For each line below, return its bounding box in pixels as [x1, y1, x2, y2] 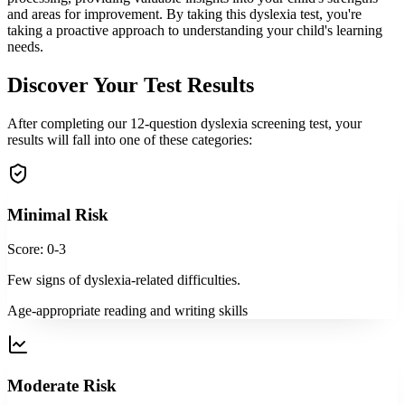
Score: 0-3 [7, 241, 66, 258]
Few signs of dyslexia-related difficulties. [7, 272, 240, 288]
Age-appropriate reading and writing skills [7, 303, 248, 319]
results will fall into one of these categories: [7, 131, 252, 147]
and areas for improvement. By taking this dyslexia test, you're [7, 6, 362, 23]
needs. [7, 39, 43, 55]
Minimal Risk [7, 204, 108, 224]
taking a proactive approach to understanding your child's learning [7, 23, 382, 39]
